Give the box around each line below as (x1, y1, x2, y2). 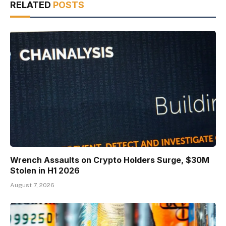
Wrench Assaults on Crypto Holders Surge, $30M (10, 154, 209, 165)
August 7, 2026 (10, 181, 54, 189)
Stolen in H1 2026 (10, 165, 80, 176)
